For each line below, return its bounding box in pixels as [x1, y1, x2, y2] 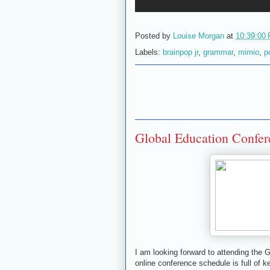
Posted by [135, 31, 173, 40]
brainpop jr [163, 47, 198, 57]
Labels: [135, 47, 163, 57]
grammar [203, 47, 233, 57]
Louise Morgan [173, 31, 224, 40]
